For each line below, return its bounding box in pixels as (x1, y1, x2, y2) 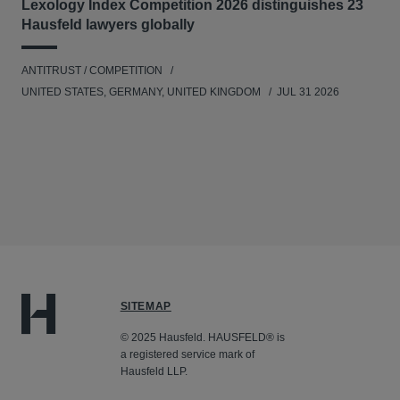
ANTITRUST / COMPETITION (21, 64, 162, 78)
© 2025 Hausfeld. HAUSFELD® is (120, 331, 285, 345)
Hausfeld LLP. (120, 365, 187, 379)
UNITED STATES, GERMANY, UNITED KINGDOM (21, 86, 263, 99)
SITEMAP (120, 300, 171, 313)
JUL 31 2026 (277, 86, 339, 99)
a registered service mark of (120, 348, 254, 362)
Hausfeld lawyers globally (21, 17, 195, 33)
